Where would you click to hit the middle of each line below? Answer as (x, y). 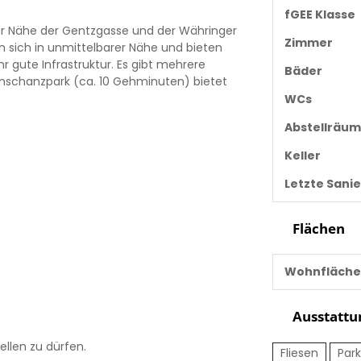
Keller (302, 155)
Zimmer (308, 42)
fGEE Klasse (320, 14)
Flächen (317, 228)
